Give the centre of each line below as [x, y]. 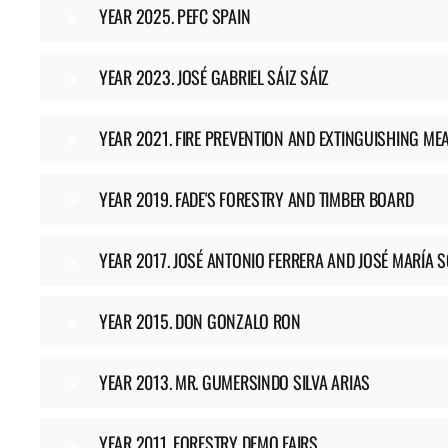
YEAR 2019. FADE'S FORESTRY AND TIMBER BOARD [256, 199]
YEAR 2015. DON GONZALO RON [199, 321]
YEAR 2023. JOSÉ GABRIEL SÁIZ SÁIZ [214, 77]
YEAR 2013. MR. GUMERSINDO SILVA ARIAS [234, 382]
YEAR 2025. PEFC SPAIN [174, 16]
